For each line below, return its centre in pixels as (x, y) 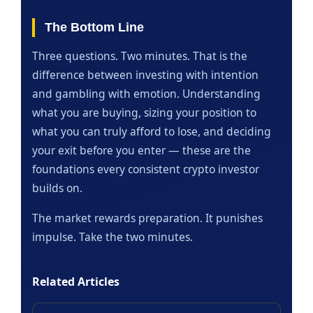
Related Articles (76, 281)
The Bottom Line (94, 27)
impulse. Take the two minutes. (112, 236)
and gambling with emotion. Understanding (146, 93)
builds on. (57, 188)
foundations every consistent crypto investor (146, 169)
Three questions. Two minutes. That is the (140, 56)
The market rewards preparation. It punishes (147, 218)
